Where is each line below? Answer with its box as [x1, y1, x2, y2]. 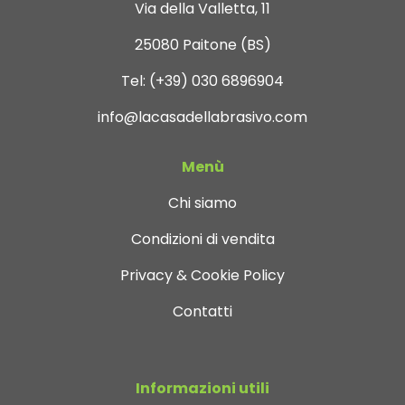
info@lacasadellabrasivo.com [98, 107, 307, 128]
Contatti [173, 301, 232, 323]
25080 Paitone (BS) [134, 34, 271, 56]
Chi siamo [168, 193, 237, 214]
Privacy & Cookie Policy [120, 265, 285, 287]
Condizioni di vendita [130, 229, 275, 250]
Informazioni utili [136, 378, 269, 400]
